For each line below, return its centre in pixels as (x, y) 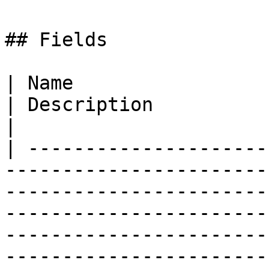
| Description (79, 104)
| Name (39, 83)
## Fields (56, 40)
